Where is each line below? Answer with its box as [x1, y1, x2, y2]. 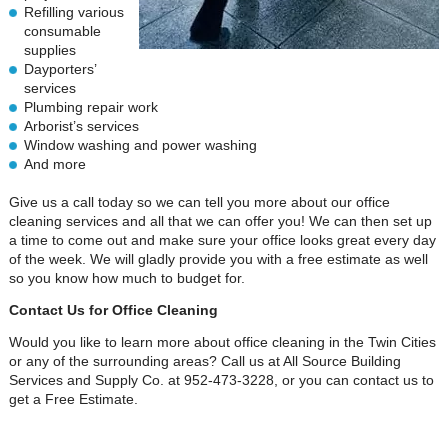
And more [23, 156, 86, 172]
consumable [23, 23, 101, 39]
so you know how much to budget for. [8, 270, 245, 286]
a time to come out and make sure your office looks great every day [8, 232, 436, 248]
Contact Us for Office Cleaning [8, 302, 218, 318]
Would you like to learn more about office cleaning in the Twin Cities [8, 334, 436, 350]
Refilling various [23, 4, 124, 20]
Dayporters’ [23, 61, 96, 77]
